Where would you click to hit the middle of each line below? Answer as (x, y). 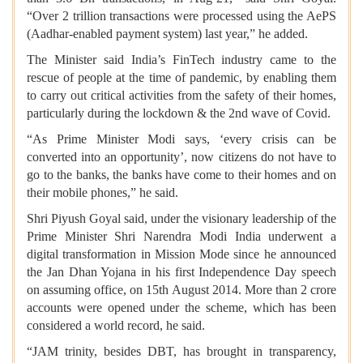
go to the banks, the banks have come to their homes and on (181, 175)
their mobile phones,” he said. (102, 193)
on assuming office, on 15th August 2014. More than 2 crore (181, 290)
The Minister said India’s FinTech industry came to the (181, 60)
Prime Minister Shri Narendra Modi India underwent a (181, 237)
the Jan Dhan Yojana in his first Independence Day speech (181, 272)
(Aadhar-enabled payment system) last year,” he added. (167, 34)
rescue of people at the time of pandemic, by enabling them (181, 78)
